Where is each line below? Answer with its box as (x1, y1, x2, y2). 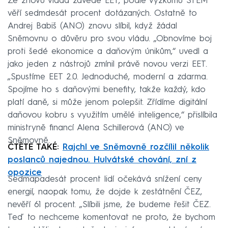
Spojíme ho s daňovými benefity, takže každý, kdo (8, 85, 206, 95)
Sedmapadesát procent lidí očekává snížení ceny (8, 175, 202, 184)
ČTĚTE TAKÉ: (8, 143, 63, 152)
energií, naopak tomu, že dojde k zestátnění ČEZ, (8, 188, 202, 197)
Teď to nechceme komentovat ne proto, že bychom (8, 213, 215, 222)
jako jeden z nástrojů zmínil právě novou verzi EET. (8, 60, 207, 69)
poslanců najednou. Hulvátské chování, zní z (8, 156, 196, 165)
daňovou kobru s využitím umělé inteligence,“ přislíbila (8, 111, 217, 120)
